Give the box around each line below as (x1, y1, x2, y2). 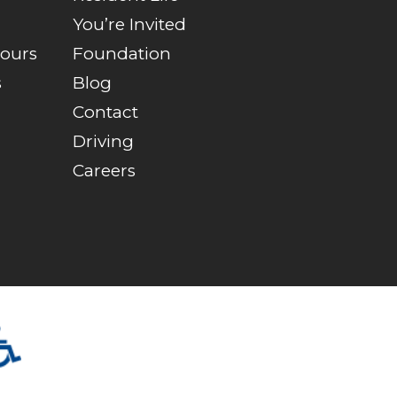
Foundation (73, 43, 172, 64)
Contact (73, 101, 139, 122)
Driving (73, 130, 135, 152)
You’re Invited (73, 13, 187, 35)
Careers (73, 160, 136, 181)
